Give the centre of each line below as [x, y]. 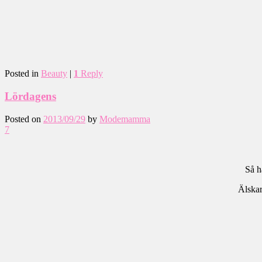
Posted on [24, 119]
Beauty [54, 74]
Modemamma [125, 119]
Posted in [22, 74]
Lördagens [30, 96]
